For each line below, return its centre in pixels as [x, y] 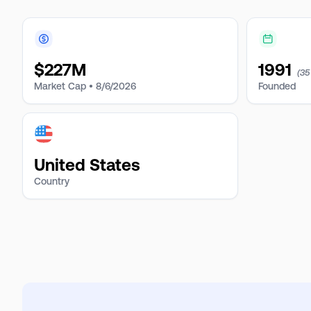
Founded [277, 86]
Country [52, 181]
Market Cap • [64, 86]
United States [87, 165]
